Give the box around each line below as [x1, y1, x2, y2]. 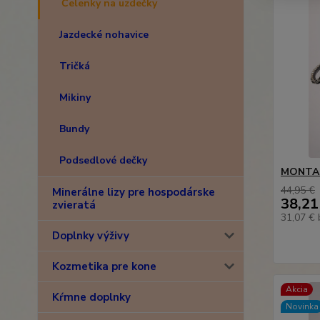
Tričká [59, 59, 90, 73]
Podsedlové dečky [59, 154, 147, 167]
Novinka [285, 301, 319, 312]
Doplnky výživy [52, 229, 129, 243]
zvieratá [52, 198, 96, 212]
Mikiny [59, 91, 91, 104]
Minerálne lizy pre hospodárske [52, 185, 215, 199]
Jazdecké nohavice [59, 28, 149, 41]
